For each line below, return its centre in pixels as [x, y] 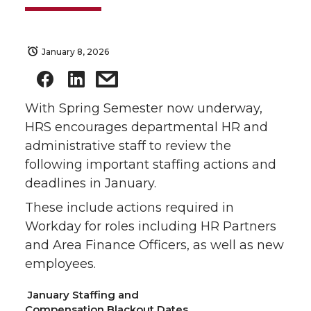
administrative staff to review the [128, 146]
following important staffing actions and [151, 165]
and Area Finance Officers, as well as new [154, 245]
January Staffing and [82, 295]
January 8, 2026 [75, 52]
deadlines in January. [92, 184]
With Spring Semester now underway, [144, 109]
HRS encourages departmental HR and [146, 127]
